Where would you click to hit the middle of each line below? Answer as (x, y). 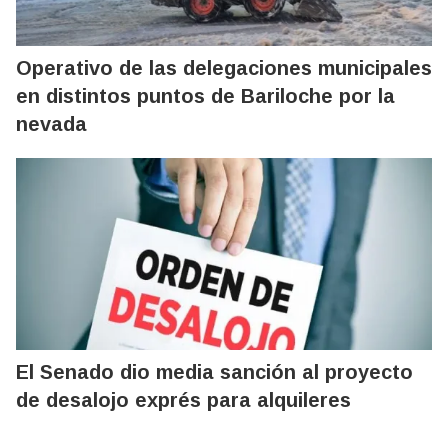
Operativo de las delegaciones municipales (224, 67)
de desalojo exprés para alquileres (183, 399)
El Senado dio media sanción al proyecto (214, 371)
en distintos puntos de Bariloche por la (205, 95)
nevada (51, 123)
